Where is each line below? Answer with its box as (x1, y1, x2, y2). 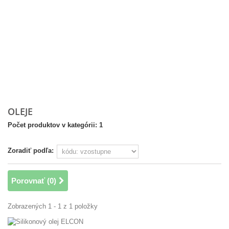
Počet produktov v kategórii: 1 (8, 121, 103, 129)
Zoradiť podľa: (8, 147, 54, 154)
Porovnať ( (11, 176, 50, 185)
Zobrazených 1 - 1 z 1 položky (8, 202, 98, 210)
